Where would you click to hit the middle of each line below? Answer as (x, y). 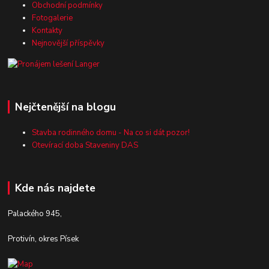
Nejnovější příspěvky (68, 43)
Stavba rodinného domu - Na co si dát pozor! (111, 133)
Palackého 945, (35, 213)
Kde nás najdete (55, 188)
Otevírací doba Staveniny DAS (85, 146)
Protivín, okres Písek (44, 239)
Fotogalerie (53, 18)
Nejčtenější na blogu (65, 107)
